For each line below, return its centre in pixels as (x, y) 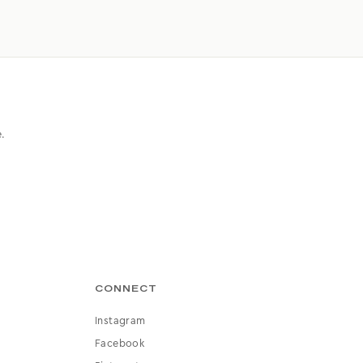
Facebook (120, 343)
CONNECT (126, 289)
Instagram (120, 320)
